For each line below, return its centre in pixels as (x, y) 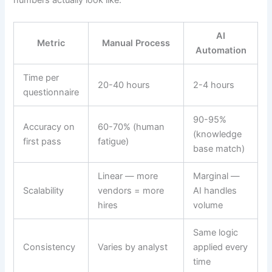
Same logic (216, 232)
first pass (42, 141)
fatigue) (114, 141)
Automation (221, 50)
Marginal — (217, 176)
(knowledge (218, 134)
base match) (219, 148)
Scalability (44, 190)
